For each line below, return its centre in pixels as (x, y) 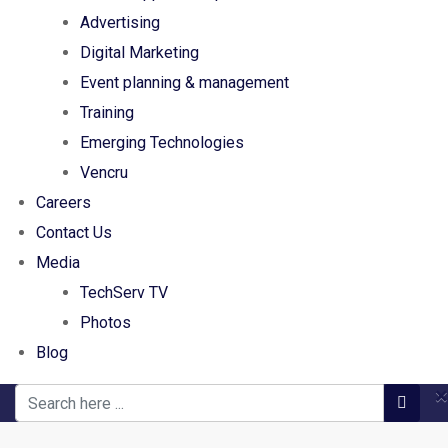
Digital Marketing (139, 52)
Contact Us (74, 232)
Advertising (120, 22)
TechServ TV (124, 292)
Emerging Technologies (162, 142)
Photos (105, 322)
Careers (63, 202)
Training (107, 112)
